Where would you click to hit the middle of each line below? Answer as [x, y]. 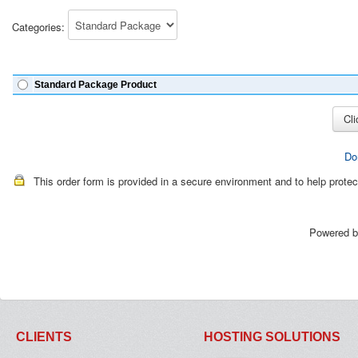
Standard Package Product [95, 85]
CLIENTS [44, 337]
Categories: [40, 26]
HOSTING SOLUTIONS [272, 337]
